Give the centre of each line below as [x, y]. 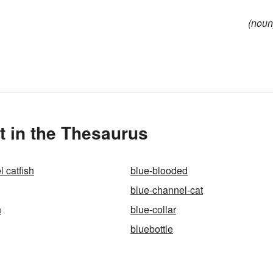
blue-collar [153, 209]
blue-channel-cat [167, 190]
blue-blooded [159, 170]
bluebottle [152, 229]
